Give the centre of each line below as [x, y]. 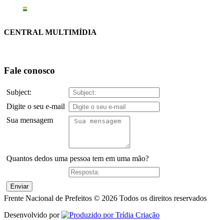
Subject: [19, 92]
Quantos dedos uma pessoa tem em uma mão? [78, 159]
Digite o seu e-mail [36, 107]
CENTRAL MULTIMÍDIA [50, 32]
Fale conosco [29, 70]
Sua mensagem [30, 120]
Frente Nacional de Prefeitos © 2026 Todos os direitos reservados [105, 198]
